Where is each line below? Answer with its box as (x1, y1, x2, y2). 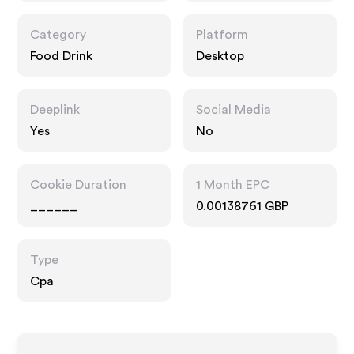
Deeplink (30, 104, 81, 116)
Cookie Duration (30, 179, 127, 191)
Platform (196, 28, 248, 41)
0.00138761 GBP (196, 200, 288, 213)
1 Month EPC (196, 179, 269, 191)
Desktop (196, 50, 244, 62)
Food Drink (30, 50, 93, 62)
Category (30, 28, 87, 41)
